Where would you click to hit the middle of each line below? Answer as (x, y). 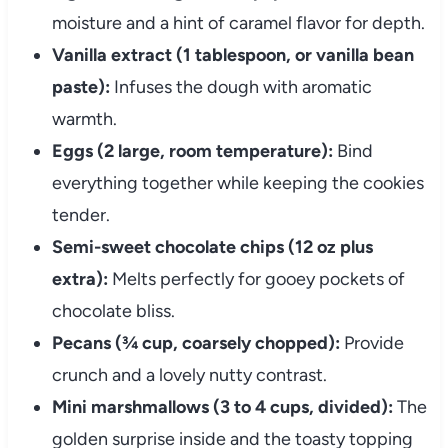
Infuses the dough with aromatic (240, 87)
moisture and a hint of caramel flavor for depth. (238, 23)
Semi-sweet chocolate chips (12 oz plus (212, 247)
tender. (80, 215)
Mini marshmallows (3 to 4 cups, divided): (222, 407)
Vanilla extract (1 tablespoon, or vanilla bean (232, 55)
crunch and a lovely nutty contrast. (189, 375)
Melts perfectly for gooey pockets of (256, 279)
